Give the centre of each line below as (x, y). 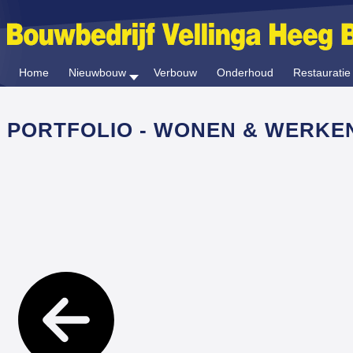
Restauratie (322, 72)
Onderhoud (245, 72)
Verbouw (175, 72)
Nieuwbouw (97, 72)
